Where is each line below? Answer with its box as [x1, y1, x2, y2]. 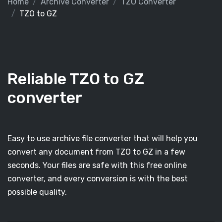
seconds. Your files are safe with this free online [7, 161, 187, 170]
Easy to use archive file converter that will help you [7, 134, 198, 143]
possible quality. [7, 187, 67, 197]
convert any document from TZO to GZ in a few [7, 147, 185, 157]
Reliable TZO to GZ [7, 69, 144, 88]
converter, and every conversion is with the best [7, 174, 188, 183]
